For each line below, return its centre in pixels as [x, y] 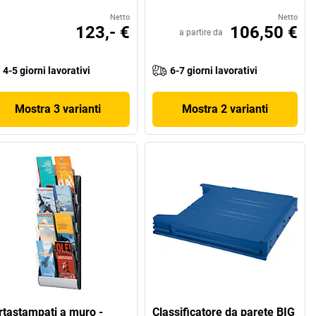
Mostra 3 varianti [57, 109]
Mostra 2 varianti [225, 109]
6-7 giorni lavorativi [214, 71]
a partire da [201, 33]
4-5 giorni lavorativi [46, 71]
